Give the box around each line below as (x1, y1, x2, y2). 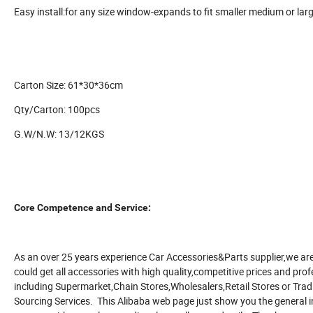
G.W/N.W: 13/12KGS (14, 127, 104, 141)
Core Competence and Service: (14, 202, 151, 214)
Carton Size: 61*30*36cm (14, 78, 123, 92)
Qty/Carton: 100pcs (14, 103, 100, 117)
